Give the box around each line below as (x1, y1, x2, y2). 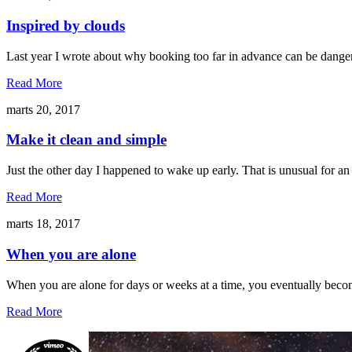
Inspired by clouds (6, 16, 125, 34)
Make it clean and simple (6, 131, 167, 148)
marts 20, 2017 (6, 102, 80, 116)
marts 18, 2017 (6, 217, 80, 231)
